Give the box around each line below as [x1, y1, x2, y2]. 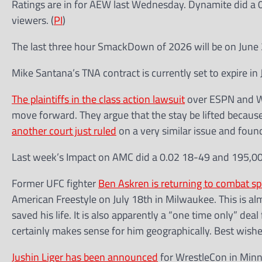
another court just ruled [12, 123, 116, 139]
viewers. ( [12, 12, 54, 28]
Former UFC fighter [12, 175, 98, 191]
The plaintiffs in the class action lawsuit [12, 91, 185, 107]
